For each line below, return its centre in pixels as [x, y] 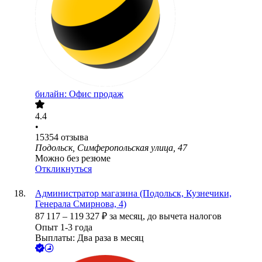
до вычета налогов [185, 216]
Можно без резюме [73, 158]
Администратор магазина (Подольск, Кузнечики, [133, 194]
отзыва [75, 137]
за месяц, [128, 216]
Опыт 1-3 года [64, 227]
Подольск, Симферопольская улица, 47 [111, 148]
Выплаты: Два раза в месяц [89, 238]
